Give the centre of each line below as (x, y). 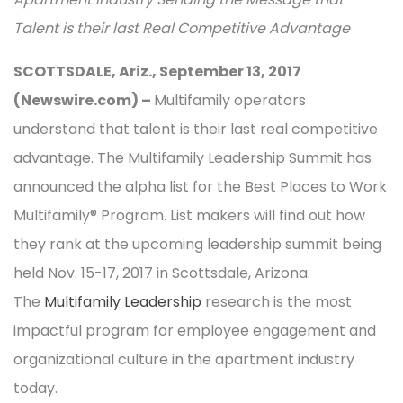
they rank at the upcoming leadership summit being (197, 245)
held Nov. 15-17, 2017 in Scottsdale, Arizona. (162, 273)
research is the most (277, 302)
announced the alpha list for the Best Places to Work (200, 187)
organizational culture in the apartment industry (184, 360)
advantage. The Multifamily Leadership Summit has (193, 158)
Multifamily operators (230, 101)
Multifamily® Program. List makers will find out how (189, 216)
